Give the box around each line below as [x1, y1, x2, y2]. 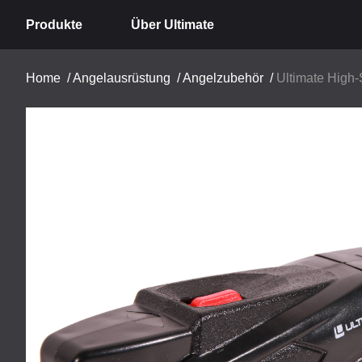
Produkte [26, 17, 82, 32]
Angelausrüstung [73, 71, 170, 85]
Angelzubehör [183, 71, 263, 85]
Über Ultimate [131, 17, 214, 32]
